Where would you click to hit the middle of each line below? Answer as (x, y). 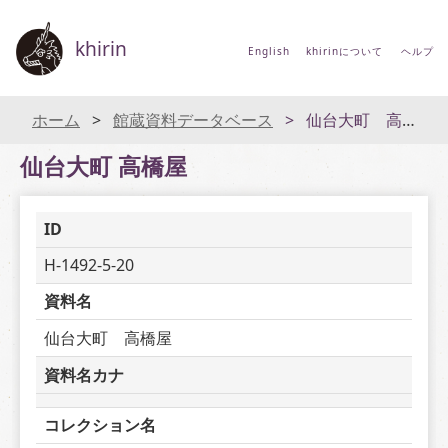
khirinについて (344, 51)
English (268, 51)
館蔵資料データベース (193, 120)
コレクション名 (100, 425)
